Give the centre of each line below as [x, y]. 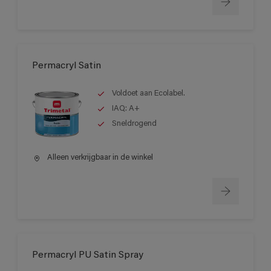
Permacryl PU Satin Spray [88, 255]
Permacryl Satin [67, 66]
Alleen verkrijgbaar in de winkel [99, 157]
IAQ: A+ [126, 108]
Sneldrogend [134, 123]
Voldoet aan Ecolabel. [149, 93]
